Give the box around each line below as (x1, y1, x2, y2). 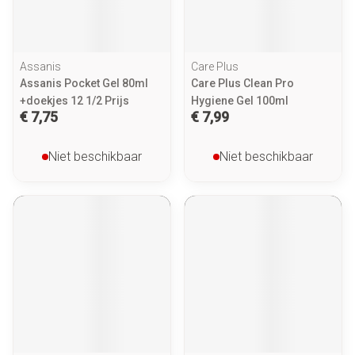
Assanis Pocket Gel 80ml (20, 77, 148, 90)
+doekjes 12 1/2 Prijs (20, 94, 129, 107)
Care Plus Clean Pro (191, 77, 294, 90)
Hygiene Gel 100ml (191, 94, 288, 107)
